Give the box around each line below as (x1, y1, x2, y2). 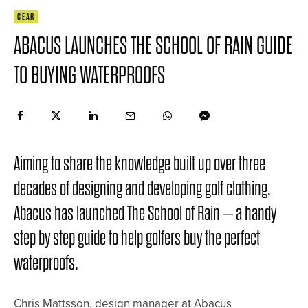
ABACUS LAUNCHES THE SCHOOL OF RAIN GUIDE (14, 33, 293, 58)
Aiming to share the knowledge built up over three (14, 153, 265, 175)
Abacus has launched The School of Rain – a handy (14, 203, 276, 224)
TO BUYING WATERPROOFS (14, 63, 165, 88)
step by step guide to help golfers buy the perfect (14, 228, 260, 249)
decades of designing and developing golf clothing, (14, 178, 271, 199)
